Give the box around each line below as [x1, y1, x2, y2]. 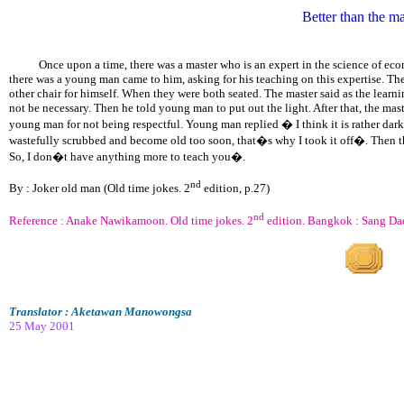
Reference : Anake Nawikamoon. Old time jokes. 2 [9, 213, 253, 227]
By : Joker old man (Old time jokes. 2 [9, 181, 190, 196]
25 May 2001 [9, 318, 75, 333]
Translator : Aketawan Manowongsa [9, 304, 192, 318]
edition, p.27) [201, 181, 270, 196]
